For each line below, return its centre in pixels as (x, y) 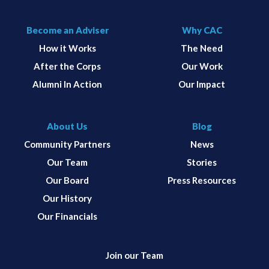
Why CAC (202, 30)
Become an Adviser (67, 30)
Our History (67, 198)
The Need (202, 48)
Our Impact (202, 84)
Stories (202, 162)
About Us (67, 126)
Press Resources (202, 180)
